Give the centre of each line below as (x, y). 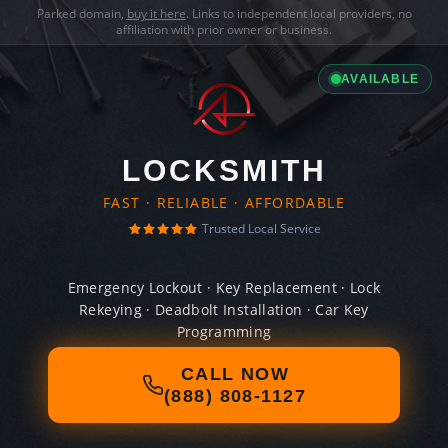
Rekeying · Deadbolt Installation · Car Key (224, 309)
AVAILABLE (380, 79)
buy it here (156, 13)
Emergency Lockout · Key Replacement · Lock (224, 287)
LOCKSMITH (224, 170)
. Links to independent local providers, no (298, 13)
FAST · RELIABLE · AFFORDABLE (224, 202)
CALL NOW (235, 374)
